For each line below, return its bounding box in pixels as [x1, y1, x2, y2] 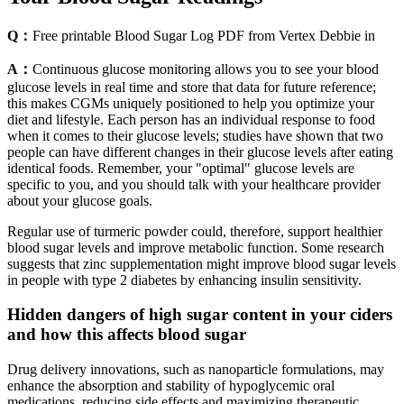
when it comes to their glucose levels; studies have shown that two [7, 127, 383, 143]
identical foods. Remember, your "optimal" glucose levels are [7, 160, 354, 176]
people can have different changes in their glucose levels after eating [7, 143, 393, 160]
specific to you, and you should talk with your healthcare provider [7, 176, 381, 192]
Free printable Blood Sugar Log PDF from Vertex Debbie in [32, 27, 375, 43]
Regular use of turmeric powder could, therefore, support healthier [7, 223, 382, 239]
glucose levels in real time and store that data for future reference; [7, 78, 376, 95]
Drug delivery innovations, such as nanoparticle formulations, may [7, 362, 384, 378]
